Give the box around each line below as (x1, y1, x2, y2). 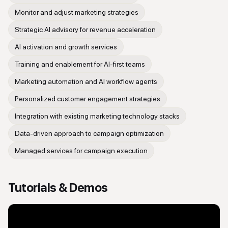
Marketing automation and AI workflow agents (15, 77, 157, 85)
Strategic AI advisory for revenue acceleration (15, 25, 156, 34)
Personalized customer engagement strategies (15, 95, 160, 103)
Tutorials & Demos (8, 180, 108, 195)
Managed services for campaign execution (15, 147, 148, 155)
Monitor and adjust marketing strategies (15, 8, 138, 16)
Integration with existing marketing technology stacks (15, 112, 180, 120)
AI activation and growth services (15, 43, 117, 51)
